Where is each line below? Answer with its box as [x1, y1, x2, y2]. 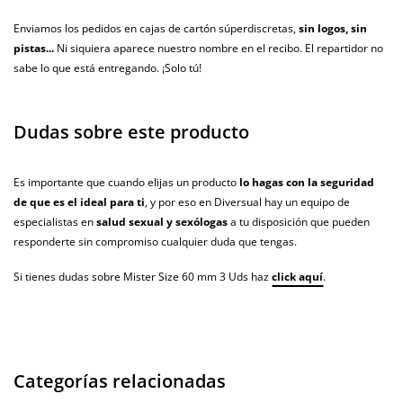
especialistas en [13, 214, 96, 230]
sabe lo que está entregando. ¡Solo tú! [13, 60, 201, 76]
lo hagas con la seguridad [239, 175, 374, 191]
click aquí [272, 269, 323, 285]
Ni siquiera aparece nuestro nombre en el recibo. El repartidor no [54, 40, 383, 57]
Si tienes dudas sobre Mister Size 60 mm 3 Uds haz [13, 269, 272, 285]
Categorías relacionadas [13, 369, 226, 394]
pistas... [13, 40, 54, 57]
